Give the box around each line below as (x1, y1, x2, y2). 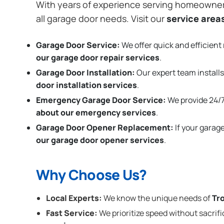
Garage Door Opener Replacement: (36, 121, 173, 133)
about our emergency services (36, 107, 156, 118)
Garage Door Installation (36, 67, 132, 78)
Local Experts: (46, 192, 102, 204)
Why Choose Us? (36, 164, 147, 184)
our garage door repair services (36, 52, 159, 63)
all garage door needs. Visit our (36, 12, 166, 25)
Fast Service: (46, 207, 97, 218)
